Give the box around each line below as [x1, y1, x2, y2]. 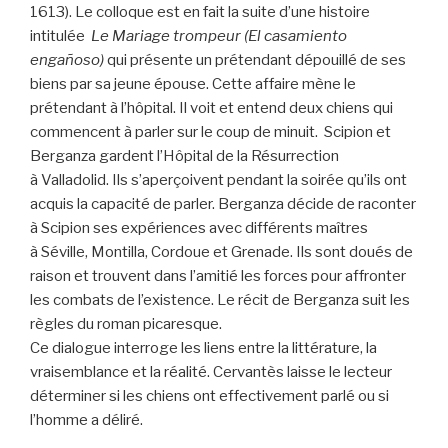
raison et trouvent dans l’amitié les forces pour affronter [30, 267, 406, 286]
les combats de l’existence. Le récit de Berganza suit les [30, 291, 410, 310]
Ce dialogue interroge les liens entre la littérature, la [30, 339, 377, 358]
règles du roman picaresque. [30, 315, 222, 334]
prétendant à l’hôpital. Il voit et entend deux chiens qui [30, 99, 393, 118]
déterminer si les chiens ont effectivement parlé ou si [30, 387, 389, 406]
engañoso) [30, 51, 104, 70]
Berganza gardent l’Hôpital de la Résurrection [30, 147, 339, 166]
